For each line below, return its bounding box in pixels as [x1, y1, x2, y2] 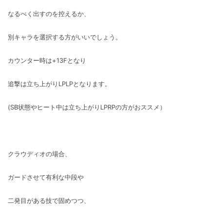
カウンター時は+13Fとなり [8, 56, 86, 64]
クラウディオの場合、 [8, 149, 71, 158]
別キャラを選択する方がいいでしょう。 [8, 33, 122, 41]
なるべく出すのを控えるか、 [8, 9, 90, 18]
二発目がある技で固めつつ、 [8, 196, 90, 204]
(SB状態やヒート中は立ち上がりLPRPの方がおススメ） [8, 103, 166, 111]
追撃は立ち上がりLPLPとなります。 [8, 79, 111, 88]
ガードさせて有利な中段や [8, 173, 84, 181]
